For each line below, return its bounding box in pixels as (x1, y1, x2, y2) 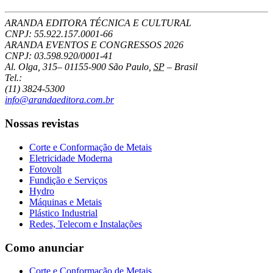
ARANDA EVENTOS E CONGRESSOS (5, 40, 164, 51)
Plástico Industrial (29, 207, 97, 218)
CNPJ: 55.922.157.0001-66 (5, 29, 113, 40)
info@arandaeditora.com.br (5, 94, 114, 105)
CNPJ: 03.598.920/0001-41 (5, 51, 113, 62)
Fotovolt (29, 163, 62, 174)
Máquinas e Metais (29, 196, 102, 207)
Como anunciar (5, 241, 83, 254)
